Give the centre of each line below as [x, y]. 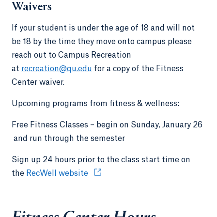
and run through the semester [69, 138]
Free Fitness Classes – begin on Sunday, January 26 [107, 125]
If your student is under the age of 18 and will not [103, 28]
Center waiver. [38, 82]
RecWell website [58, 173]
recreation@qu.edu [57, 69]
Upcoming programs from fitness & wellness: [96, 103]
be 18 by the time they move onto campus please [102, 41]
